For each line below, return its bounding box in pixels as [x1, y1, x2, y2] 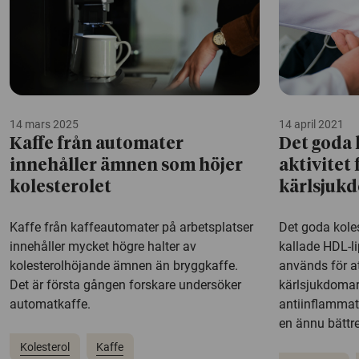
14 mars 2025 [10, 118, 79, 131]
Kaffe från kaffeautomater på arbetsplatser [10, 220, 253, 236]
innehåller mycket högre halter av [10, 239, 196, 255]
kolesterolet [10, 179, 111, 197]
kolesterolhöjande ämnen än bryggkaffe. [10, 258, 238, 274]
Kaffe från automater [10, 136, 184, 154]
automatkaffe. [10, 296, 91, 313]
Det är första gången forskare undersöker [10, 277, 241, 293]
